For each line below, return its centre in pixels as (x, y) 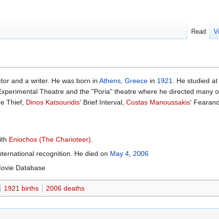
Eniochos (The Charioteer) (50, 140)
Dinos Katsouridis (53, 102)
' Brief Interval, (103, 102)
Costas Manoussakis (158, 102)
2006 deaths (65, 188)
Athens (110, 81)
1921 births (21, 188)
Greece (136, 81)
